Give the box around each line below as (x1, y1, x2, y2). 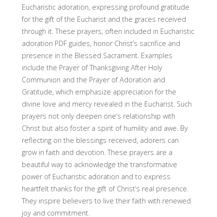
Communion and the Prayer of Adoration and (21, 75, 165, 84)
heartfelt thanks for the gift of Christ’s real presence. (21, 184, 188, 193)
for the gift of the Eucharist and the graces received (21, 14, 186, 24)
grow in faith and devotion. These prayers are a (21, 147, 172, 157)
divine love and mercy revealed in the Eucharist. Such (21, 99, 192, 108)
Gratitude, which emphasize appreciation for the (21, 87, 176, 96)
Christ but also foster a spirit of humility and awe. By (21, 123, 188, 133)
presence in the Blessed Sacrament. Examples (21, 50, 172, 60)
